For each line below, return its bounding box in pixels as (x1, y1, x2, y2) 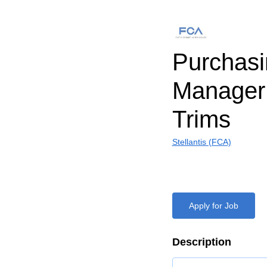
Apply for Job (188, 201, 238, 210)
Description (172, 236, 231, 248)
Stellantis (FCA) (172, 137, 231, 147)
